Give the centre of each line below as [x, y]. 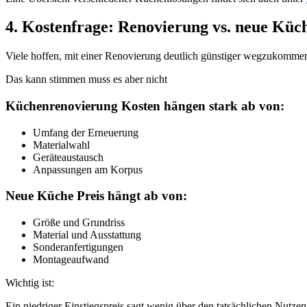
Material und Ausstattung [87, 235]
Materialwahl [61, 145]
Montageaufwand [71, 260]
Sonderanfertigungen [78, 247]
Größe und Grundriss [79, 223]
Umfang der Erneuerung [86, 132]
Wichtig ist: [30, 283]
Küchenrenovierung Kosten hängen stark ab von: [145, 106]
